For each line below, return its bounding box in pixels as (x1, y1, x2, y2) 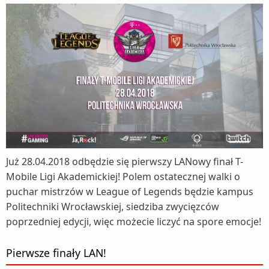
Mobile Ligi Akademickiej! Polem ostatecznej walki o (6, 169, 240, 183)
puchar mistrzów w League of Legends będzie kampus (6, 184, 253, 198)
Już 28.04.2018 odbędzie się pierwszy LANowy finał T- (6, 154, 243, 168)
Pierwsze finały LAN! (6, 245, 106, 260)
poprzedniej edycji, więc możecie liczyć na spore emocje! (6, 214, 261, 228)
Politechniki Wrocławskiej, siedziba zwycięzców (6, 199, 219, 213)
